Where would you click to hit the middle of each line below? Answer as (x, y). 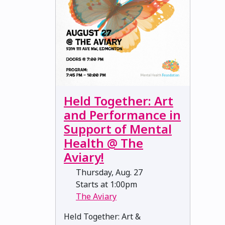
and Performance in (122, 115)
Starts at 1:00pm (105, 184)
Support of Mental (118, 129)
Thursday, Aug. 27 (108, 172)
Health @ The (103, 143)
